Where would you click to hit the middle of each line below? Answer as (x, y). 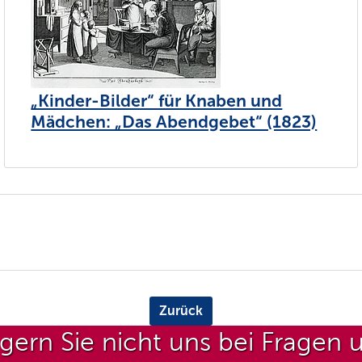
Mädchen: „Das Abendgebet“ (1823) (174, 122)
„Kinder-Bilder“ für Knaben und (157, 101)
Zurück (181, 311)
